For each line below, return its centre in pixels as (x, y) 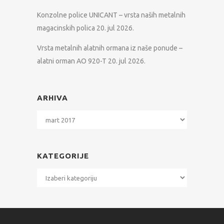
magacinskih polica (66, 28)
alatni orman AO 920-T (72, 61)
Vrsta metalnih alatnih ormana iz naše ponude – (110, 48)
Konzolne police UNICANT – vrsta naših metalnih (111, 15)
